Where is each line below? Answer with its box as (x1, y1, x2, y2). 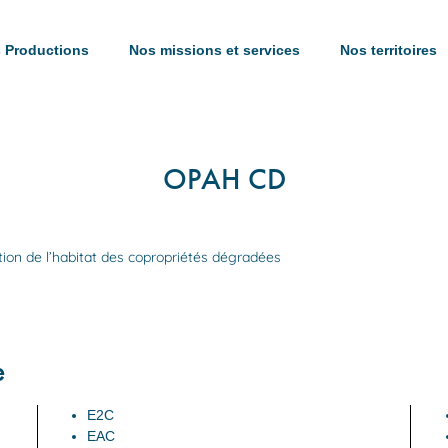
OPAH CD (162, 160, 286, 198)
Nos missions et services (128, 42, 300, 58)
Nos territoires (339, 42, 437, 58)
